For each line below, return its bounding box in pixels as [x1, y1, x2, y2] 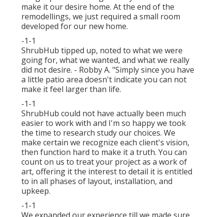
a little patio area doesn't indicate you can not [21, 74, 186, 85]
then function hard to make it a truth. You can [21, 147, 187, 158]
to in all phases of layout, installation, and [21, 176, 172, 187]
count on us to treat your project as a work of [21, 156, 187, 168]
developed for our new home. [21, 21, 128, 32]
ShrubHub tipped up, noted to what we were [21, 45, 183, 56]
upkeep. [21, 186, 50, 197]
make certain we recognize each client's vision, [21, 137, 189, 148]
